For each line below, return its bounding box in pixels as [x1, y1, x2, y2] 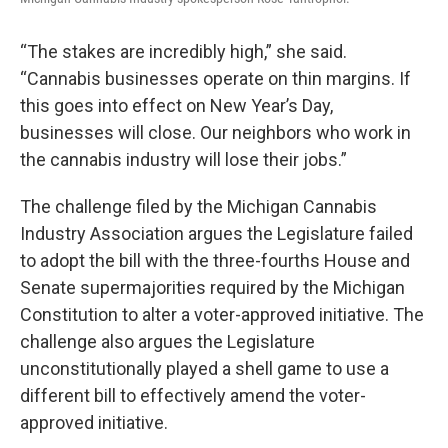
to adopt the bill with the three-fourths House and [20, 250, 410, 271]
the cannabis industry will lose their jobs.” [20, 149, 347, 170]
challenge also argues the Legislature [20, 331, 315, 352]
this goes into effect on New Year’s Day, [20, 95, 333, 116]
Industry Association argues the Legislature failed [20, 223, 413, 244]
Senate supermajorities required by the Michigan [20, 277, 405, 298]
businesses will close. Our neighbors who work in [20, 122, 411, 143]
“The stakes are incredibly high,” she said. [20, 41, 347, 62]
